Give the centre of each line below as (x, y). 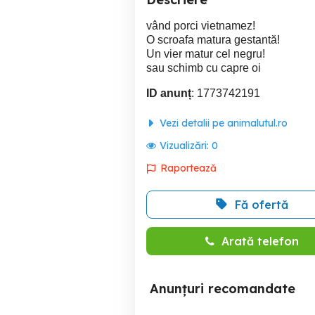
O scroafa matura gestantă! (213, 40)
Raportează (188, 168)
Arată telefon (260, 241)
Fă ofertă (262, 205)
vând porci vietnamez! (201, 26)
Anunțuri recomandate (223, 289)
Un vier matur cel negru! (206, 54)
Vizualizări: (186, 146)
